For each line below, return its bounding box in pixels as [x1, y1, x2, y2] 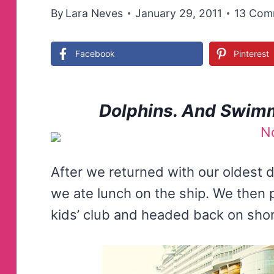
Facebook [75, 48, 115, 59]
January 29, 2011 [135, 6, 223, 20]
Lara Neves [65, 6, 124, 20]
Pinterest [234, 48, 270, 59]
